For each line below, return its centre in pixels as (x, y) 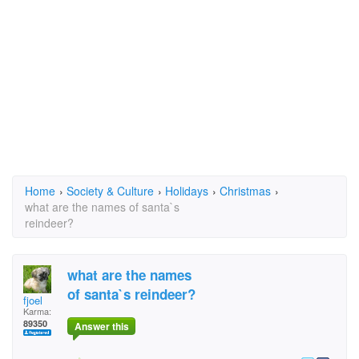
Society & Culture (110, 191)
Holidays (187, 191)
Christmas (245, 191)
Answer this (101, 327)
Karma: (37, 311)
